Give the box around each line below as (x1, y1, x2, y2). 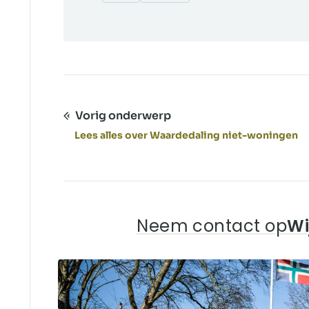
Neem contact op (137, 215, 288, 237)
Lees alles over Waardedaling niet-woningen (74, 129, 298, 141)
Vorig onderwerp (75, 108, 171, 123)
